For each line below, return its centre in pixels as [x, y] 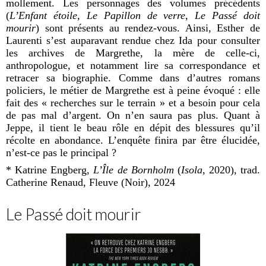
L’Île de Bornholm [134, 170]
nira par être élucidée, [211, 140]
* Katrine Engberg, [50, 170]
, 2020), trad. [231, 170]
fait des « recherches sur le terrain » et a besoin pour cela [133, 102]
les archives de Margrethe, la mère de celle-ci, [133, 53]
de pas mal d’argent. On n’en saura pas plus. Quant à [133, 115]
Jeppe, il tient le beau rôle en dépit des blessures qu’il [133, 127]
